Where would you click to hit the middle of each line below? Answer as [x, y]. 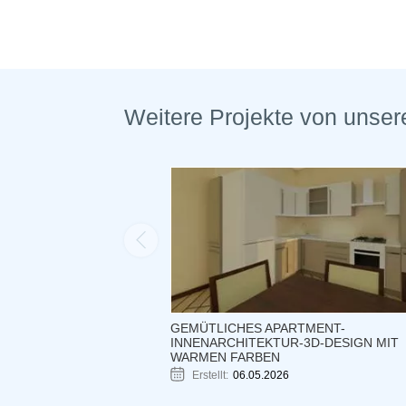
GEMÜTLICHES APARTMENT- [257, 328]
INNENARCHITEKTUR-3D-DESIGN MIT [284, 342]
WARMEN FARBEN [225, 357]
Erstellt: [210, 375]
